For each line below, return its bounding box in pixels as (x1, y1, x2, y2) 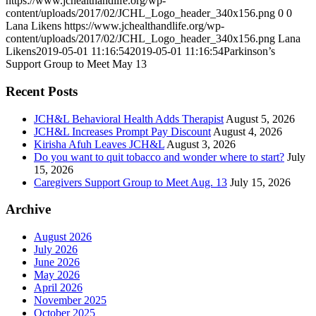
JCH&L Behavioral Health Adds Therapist (34, 112, 224, 125)
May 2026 (34, 269, 80, 281)
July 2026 (34, 243, 78, 256)
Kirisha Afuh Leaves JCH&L (34, 138, 164, 150)
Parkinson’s (224, 45, 275, 58)
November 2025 (34, 294, 107, 307)
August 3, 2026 (166, 138, 236, 150)
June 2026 (34, 256, 80, 269)
